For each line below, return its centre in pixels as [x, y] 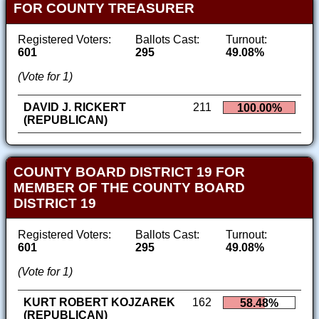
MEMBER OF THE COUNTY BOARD [129, 187]
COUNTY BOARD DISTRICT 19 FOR [129, 172]
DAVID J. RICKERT [75, 108]
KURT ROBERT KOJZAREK [99, 302]
